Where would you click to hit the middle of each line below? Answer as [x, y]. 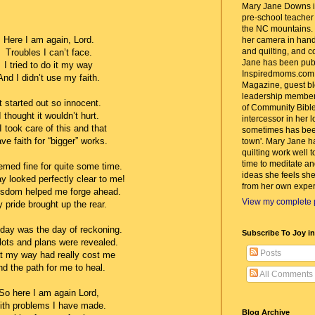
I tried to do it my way [49, 65]
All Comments [285, 274]
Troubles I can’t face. [49, 53]
